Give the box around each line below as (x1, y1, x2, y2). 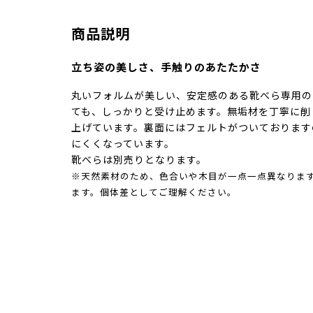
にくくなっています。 (71, 138, 175, 150)
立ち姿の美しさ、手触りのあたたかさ (71, 61, 261, 74)
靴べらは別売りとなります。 (71, 154, 207, 166)
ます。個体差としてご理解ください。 (71, 187, 237, 198)
